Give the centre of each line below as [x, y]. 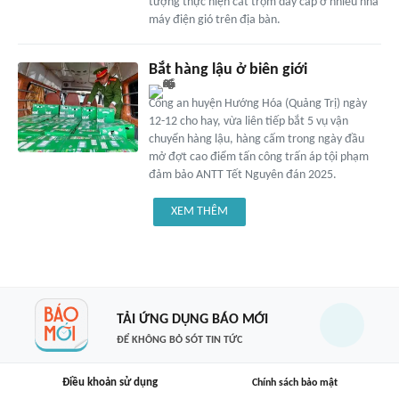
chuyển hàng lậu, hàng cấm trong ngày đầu [256, 140]
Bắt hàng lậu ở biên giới [228, 70]
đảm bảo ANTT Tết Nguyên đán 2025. [242, 175]
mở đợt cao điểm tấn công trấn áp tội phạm [258, 158]
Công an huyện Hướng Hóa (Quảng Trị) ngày [257, 104]
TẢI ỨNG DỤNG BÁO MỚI [192, 319]
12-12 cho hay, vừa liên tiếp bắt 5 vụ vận [248, 122]
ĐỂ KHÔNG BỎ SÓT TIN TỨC [179, 340]
